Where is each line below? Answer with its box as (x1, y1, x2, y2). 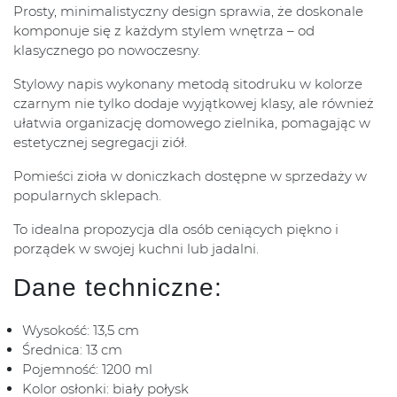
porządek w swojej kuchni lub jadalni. (13, 240, 259, 258)
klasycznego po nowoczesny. (13, 42, 200, 59)
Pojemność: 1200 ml (22, 361, 152, 378)
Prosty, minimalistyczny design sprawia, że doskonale (13, 3, 363, 20)
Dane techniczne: (13, 274, 222, 302)
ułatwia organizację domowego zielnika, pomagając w (13, 114, 370, 132)
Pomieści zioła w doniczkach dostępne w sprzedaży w (13, 167, 367, 185)
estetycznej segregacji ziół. (13, 134, 187, 152)
